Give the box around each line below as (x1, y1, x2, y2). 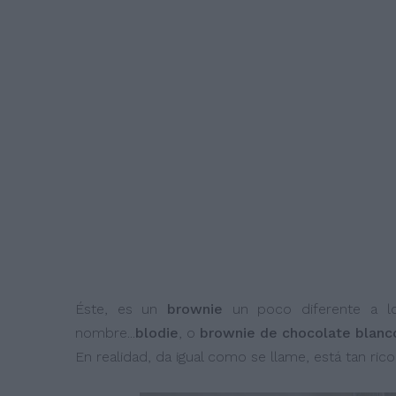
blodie (134, 324, 179, 341)
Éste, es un (74, 301, 158, 317)
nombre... (74, 324, 135, 341)
